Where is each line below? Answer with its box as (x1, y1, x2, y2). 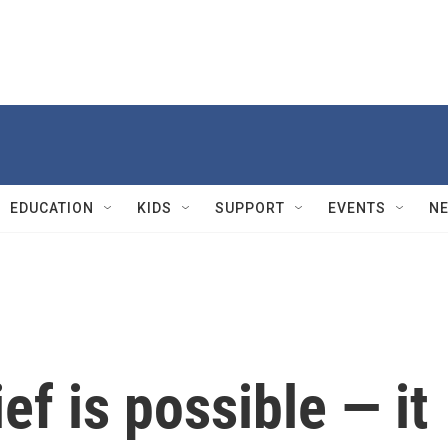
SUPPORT (215, 200, 285, 216)
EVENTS (328, 200, 386, 216)
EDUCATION (10, 200, 94, 216)
